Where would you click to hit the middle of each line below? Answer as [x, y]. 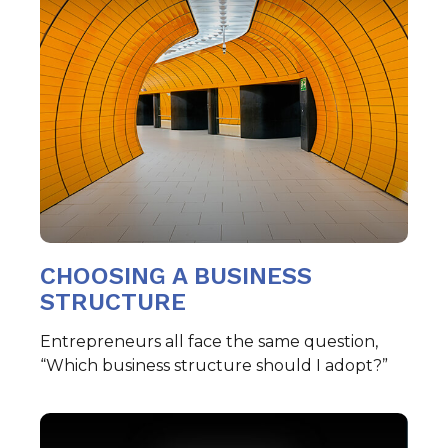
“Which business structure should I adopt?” [214, 365]
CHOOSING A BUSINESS [176, 275]
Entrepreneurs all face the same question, [209, 341]
